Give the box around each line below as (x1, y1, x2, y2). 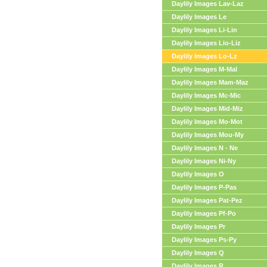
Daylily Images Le (172, 13, 226, 20)
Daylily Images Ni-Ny (172, 157, 236, 164)
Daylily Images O (172, 170, 224, 178)
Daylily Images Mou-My (172, 131, 244, 138)
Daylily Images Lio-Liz (172, 39, 241, 46)
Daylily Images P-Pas (172, 184, 237, 191)
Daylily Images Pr (172, 223, 225, 230)
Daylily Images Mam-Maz (172, 79, 249, 86)
